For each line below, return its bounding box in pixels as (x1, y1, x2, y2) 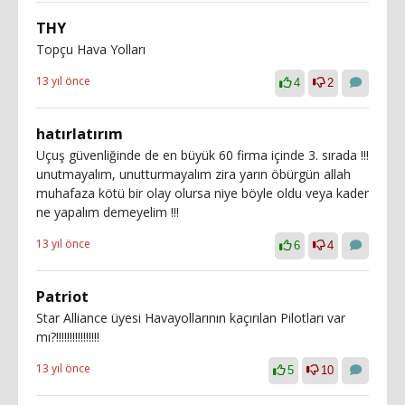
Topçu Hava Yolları (36, 41, 146, 58)
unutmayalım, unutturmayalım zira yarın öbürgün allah (36, 165, 351, 183)
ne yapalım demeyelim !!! (36, 203, 179, 221)
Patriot (36, 287, 89, 306)
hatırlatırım (36, 124, 123, 144)
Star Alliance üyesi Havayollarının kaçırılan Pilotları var (36, 309, 345, 326)
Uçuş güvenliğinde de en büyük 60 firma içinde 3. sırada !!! (36, 146, 369, 164)
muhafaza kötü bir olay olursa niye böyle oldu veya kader (36, 184, 369, 202)
